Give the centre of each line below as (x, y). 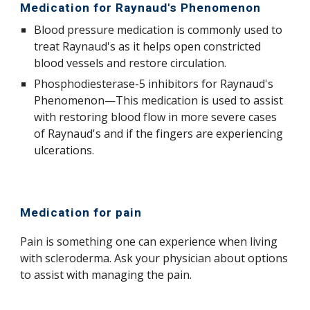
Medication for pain (81, 212)
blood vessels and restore (101, 63)
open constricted (218, 46)
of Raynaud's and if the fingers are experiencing (159, 134)
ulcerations (63, 150)
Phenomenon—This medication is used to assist (159, 100)
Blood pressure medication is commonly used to (158, 30)
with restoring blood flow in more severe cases (156, 117)
